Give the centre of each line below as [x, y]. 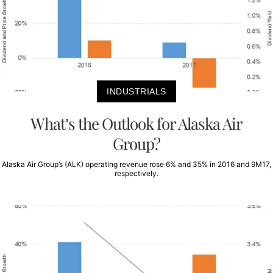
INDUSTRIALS [136, 91]
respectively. [136, 173]
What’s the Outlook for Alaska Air [136, 123]
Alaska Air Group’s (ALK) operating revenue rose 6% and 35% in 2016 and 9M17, [136, 164]
